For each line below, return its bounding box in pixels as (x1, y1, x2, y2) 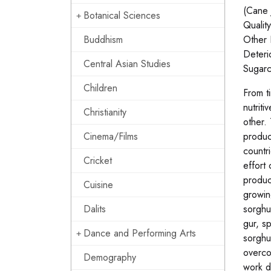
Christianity (83, 105, 126, 119)
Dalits (83, 202, 106, 216)
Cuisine (83, 178, 113, 192)
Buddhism (83, 33, 123, 47)
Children (83, 81, 117, 95)
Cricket (83, 154, 112, 168)
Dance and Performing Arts (83, 226, 196, 240)
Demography (83, 250, 136, 264)
